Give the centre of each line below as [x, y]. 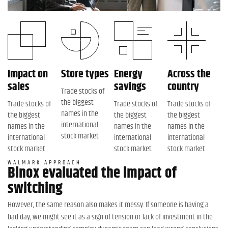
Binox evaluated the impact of [92, 173]
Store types [85, 74]
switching [35, 188]
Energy [128, 74]
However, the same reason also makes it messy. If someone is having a [108, 205]
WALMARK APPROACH [45, 162]
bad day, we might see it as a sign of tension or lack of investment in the [110, 217]
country [183, 87]
